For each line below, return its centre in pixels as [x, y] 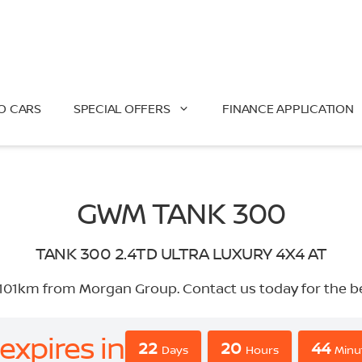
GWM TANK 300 [181, 213]
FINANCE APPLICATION [288, 109]
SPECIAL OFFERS [122, 109]
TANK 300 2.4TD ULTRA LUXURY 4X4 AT [181, 253]
